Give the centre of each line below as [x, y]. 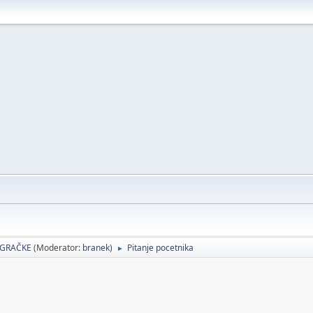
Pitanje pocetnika [160, 248]
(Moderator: [58, 248]
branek [96, 248]
